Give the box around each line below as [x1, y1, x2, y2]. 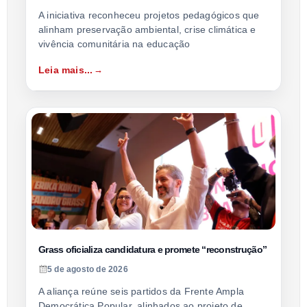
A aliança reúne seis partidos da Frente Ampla [38, 285, 244, 297]
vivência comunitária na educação [38, 38, 191, 49]
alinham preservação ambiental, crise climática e [38, 23, 256, 35]
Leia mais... [38, 64, 93, 75]
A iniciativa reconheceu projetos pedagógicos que [38, 9, 260, 21]
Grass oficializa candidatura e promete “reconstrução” [38, 243, 267, 255]
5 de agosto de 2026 [47, 264, 128, 274]
